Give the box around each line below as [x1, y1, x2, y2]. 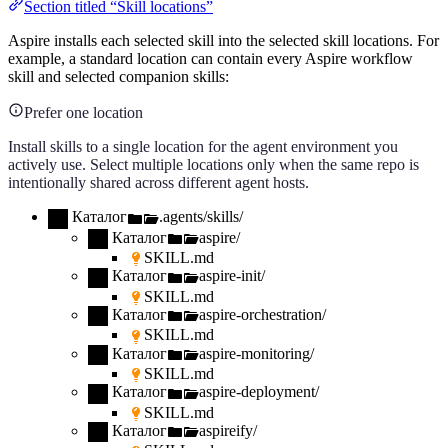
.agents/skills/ [159, 208, 243, 226]
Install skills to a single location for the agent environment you [8, 138, 398, 156]
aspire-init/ [199, 267, 265, 285]
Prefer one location [24, 104, 143, 122]
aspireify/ [199, 422, 257, 439]
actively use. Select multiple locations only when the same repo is [8, 156, 419, 174]
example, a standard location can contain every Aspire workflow [8, 50, 413, 68]
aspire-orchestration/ [199, 306, 326, 324]
